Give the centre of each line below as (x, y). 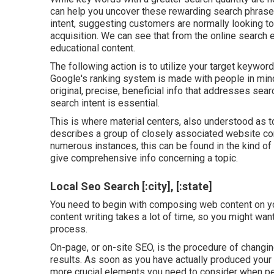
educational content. (93, 48)
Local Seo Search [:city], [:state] (131, 186)
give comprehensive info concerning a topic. (144, 158)
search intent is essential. (105, 103)
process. (69, 229)
